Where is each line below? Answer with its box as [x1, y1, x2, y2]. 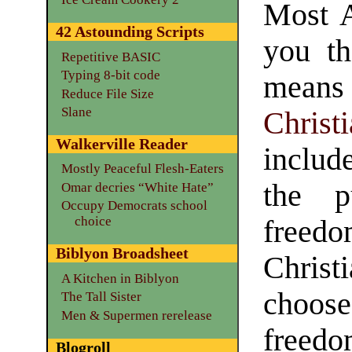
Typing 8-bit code [60, 68, 160, 83]
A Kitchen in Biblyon [60, 270, 179, 286]
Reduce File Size [60, 86, 154, 101]
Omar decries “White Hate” [60, 179, 214, 195]
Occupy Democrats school [60, 198, 207, 214]
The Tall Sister [60, 289, 141, 305]
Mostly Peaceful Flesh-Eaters [60, 161, 224, 177]
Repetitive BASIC [60, 49, 160, 64]
